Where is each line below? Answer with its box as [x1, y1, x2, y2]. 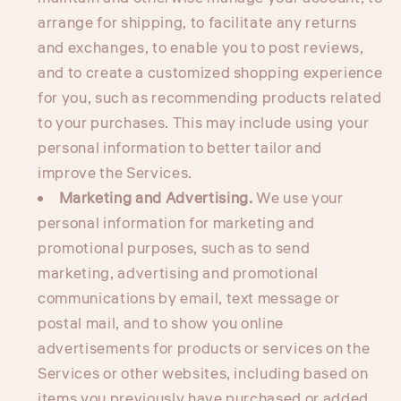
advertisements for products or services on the [38, 337, 371, 360]
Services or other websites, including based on [38, 363, 369, 385]
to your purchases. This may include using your [38, 112, 370, 134]
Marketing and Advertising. [58, 187, 253, 209]
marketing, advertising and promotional [38, 262, 320, 285]
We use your [252, 187, 344, 209]
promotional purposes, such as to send [38, 237, 311, 260]
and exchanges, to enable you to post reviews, [38, 37, 364, 59]
